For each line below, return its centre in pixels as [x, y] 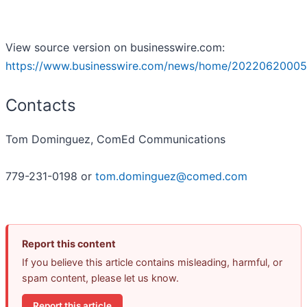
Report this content [69, 244]
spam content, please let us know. [100, 278]
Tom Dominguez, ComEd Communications [115, 139]
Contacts [41, 106]
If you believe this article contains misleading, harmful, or [152, 262]
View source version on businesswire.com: [115, 48]
